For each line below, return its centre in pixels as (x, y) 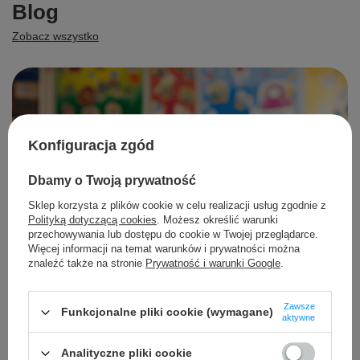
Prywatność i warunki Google (213, 264)
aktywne (299, 318)
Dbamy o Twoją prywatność (112, 180)
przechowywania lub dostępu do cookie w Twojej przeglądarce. (173, 235)
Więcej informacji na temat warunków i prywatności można (164, 249)
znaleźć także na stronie (87, 264)
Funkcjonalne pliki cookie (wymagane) (167, 312)
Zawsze (299, 307)
